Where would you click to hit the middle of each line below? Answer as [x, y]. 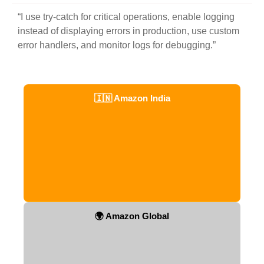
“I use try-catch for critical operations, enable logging [126, 17]
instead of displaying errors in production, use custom [128, 31]
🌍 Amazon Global [132, 216]
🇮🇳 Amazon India [132, 98]
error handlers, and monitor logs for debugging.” [117, 45]
